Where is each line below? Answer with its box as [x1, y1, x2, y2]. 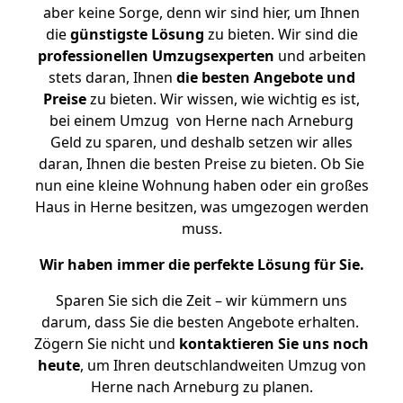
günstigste [69, 24, 148, 44]
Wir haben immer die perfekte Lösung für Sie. [39, 255, 364, 274]
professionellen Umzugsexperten [37, 46, 274, 66]
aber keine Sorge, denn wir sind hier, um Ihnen [43, 3, 360, 22]
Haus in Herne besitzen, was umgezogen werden [34, 197, 369, 217]
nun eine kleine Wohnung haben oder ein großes [34, 175, 369, 195]
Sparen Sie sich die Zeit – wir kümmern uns [56, 291, 347, 310]
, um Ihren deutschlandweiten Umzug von [79, 355, 366, 375]
